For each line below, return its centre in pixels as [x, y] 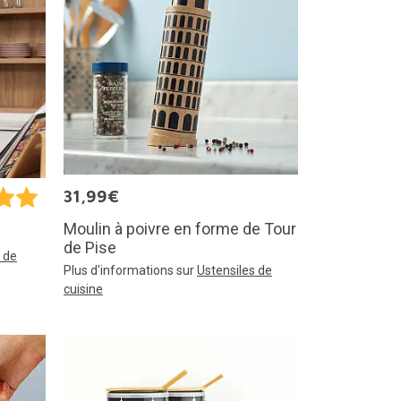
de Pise [90, 248]
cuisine [83, 290]
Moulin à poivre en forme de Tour [180, 229]
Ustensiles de [235, 271]
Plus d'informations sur [130, 271]
